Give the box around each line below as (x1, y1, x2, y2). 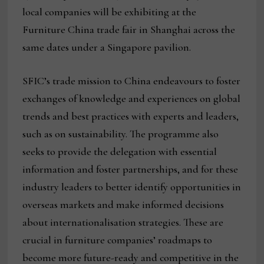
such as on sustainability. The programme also (22, 127, 219, 141)
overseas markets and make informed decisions (22, 198, 225, 212)
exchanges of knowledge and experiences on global (22, 92, 241, 105)
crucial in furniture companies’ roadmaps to (22, 233, 213, 247)
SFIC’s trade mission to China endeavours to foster (22, 74, 241, 88)
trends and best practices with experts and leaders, (22, 110, 239, 123)
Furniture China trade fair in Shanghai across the (22, 23, 236, 37)
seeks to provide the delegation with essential (22, 145, 217, 159)
